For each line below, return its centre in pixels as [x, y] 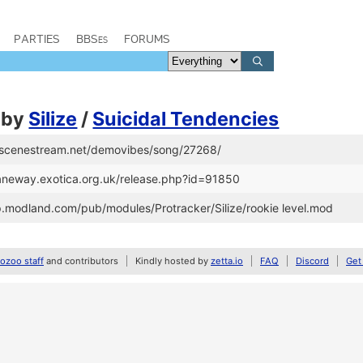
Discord [312, 261]
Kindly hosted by [173, 261]
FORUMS [147, 39]
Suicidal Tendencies [186, 119]
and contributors [81, 261]
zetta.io [227, 261]
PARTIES [37, 39]
